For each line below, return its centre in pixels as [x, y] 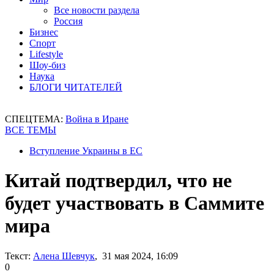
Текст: [18, 256]
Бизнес [44, 32]
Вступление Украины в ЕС [86, 151]
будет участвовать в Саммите [135, 203]
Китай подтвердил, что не [118, 181]
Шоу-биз [47, 65]
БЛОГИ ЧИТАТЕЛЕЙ [76, 87]
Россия [68, 21]
